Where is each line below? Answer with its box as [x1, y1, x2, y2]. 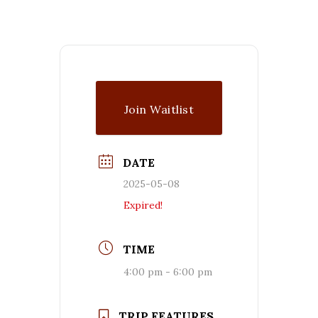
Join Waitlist [124, 102, 194, 116]
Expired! [124, 198, 163, 212]
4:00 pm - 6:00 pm [124, 265, 212, 278]
